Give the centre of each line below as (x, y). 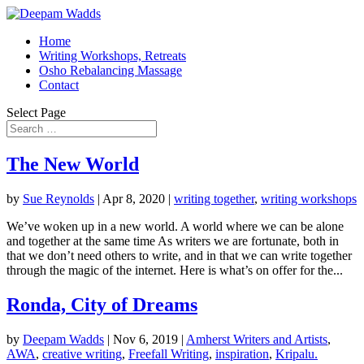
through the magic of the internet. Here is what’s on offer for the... (175, 270)
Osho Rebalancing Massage (110, 70)
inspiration (242, 353)
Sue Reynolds (58, 198)
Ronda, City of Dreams (102, 304)
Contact (59, 85)
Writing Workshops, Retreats (113, 56)
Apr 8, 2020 (134, 198)
